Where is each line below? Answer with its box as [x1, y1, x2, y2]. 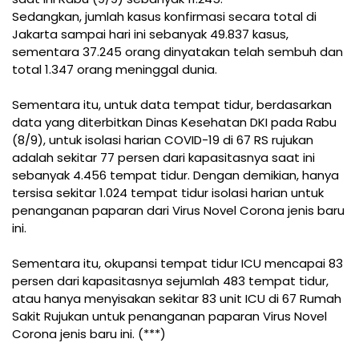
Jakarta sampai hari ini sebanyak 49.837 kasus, [12, 25, 288, 42]
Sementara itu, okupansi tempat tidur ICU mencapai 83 [12, 254, 343, 272]
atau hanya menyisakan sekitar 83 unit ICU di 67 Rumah [12, 289, 341, 307]
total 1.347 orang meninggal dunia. [12, 60, 217, 78]
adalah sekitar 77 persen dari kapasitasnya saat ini [12, 148, 315, 166]
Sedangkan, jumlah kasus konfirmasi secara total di [12, 7, 317, 25]
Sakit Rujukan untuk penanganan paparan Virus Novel [12, 307, 327, 325]
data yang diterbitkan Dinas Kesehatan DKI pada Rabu [12, 113, 337, 131]
